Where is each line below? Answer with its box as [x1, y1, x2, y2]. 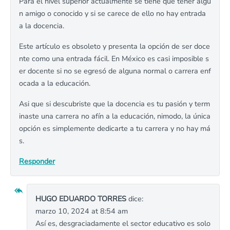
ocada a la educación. [19, 78, 90, 88]
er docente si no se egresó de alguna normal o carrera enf [19, 66, 211, 76]
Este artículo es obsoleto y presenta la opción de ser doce [19, 41, 210, 51]
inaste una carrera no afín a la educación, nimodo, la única [19, 111, 210, 121]
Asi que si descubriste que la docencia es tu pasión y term [19, 99, 210, 109]
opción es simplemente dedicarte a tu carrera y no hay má [19, 123, 210, 133]
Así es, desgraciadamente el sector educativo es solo [35, 218, 210, 228]
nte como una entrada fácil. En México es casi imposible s [19, 53, 209, 64]
